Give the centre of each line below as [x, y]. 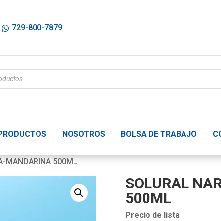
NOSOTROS [84, 134]
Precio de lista [152, 215]
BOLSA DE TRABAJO [159, 134]
